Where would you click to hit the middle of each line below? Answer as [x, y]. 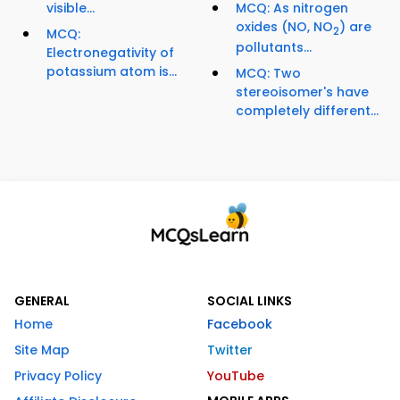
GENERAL [42, 301]
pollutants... [274, 48]
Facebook [240, 325]
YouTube [236, 376]
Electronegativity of [110, 52]
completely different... [307, 111]
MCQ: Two [268, 74]
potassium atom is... [112, 71]
